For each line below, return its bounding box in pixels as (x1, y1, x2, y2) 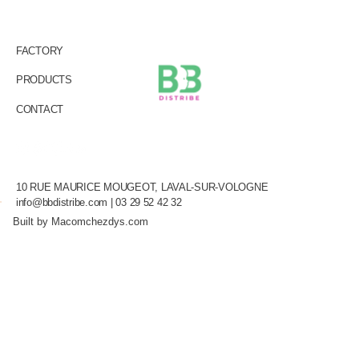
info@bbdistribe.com (16, 196, 108, 208)
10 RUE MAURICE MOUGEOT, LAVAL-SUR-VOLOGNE (16, 180, 268, 193)
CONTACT (16, 103, 64, 115)
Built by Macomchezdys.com (13, 216, 148, 228)
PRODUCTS (16, 74, 72, 87)
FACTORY (16, 45, 64, 58)
